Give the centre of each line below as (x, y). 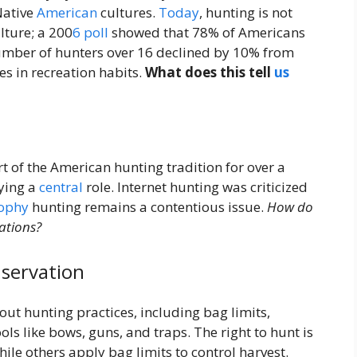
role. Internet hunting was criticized (195, 187)
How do (290, 207)
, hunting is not (246, 12)
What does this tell (210, 72)
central (61, 187)
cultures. (128, 12)
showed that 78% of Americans (207, 32)
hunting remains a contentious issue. (148, 207)
